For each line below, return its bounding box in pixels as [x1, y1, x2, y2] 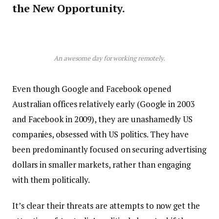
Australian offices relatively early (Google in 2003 [12, 98, 195, 110]
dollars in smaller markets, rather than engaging [12, 159, 191, 171]
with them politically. [12, 174, 90, 186]
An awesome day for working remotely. [54, 54, 165, 63]
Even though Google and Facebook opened [12, 83, 172, 95]
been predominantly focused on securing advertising [12, 144, 206, 155]
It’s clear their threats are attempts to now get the [12, 200, 200, 212]
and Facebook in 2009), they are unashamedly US [12, 113, 193, 125]
